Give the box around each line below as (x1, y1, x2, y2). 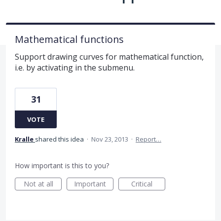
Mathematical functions (15, 32, 124, 46)
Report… (136, 134, 161, 144)
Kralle (15, 134, 34, 144)
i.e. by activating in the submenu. (15, 62, 135, 73)
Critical (131, 179, 152, 188)
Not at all (23, 179, 53, 188)
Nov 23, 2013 (91, 134, 128, 144)
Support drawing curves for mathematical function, (15, 51, 204, 62)
